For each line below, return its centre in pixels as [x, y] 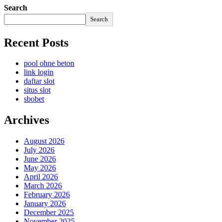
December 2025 [49, 213]
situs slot [37, 90]
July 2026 [39, 150]
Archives [27, 120]
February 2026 [47, 195]
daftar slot [39, 81]
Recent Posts [36, 42]
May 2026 [40, 168]
